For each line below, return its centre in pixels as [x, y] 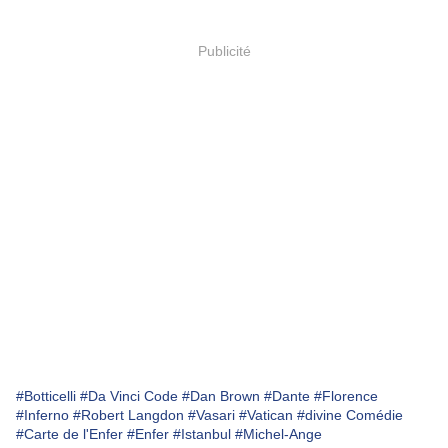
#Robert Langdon [128, 415]
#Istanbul [202, 434]
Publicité [224, 50]
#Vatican [266, 415]
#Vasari [211, 415]
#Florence [346, 396]
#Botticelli [46, 396]
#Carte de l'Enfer [69, 434]
